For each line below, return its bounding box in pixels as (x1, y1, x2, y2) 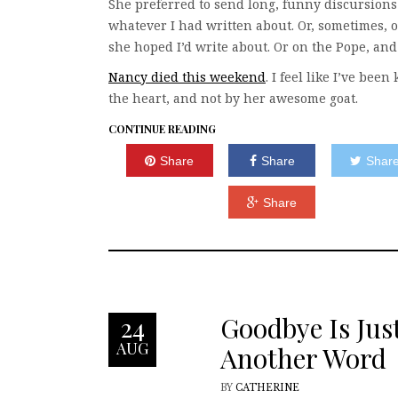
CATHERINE (235, 382, 299, 394)
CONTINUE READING (108, 122, 216, 136)
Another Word (220, 340, 386, 377)
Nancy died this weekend (108, 68, 266, 85)
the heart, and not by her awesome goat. (108, 90, 358, 107)
